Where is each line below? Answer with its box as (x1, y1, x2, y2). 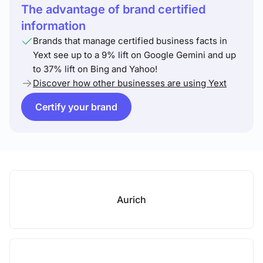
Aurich (117, 194, 146, 205)
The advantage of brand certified (21, 2, 205, 16)
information (21, 19, 86, 33)
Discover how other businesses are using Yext (33, 77, 227, 89)
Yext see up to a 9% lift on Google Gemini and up (33, 49, 236, 60)
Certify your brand (35, 101, 117, 113)
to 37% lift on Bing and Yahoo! (33, 63, 157, 75)
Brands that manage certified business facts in (33, 35, 227, 46)
